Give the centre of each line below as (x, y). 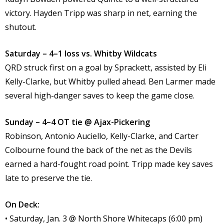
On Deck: (22, 205)
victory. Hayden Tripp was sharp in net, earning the (101, 13)
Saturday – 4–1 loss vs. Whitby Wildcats (81, 54)
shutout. (21, 27)
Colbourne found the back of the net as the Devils (98, 150)
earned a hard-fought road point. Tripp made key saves (109, 164)
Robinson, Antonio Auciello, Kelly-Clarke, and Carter (102, 136)
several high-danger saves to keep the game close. (100, 96)
